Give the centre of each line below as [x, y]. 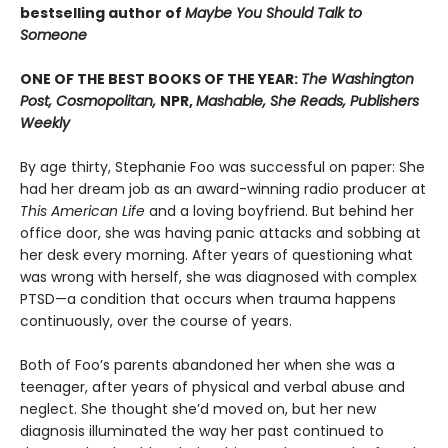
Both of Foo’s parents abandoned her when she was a [207, 365]
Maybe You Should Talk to [273, 13]
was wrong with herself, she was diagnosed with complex [218, 277]
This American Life [84, 211]
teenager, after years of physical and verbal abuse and [212, 387]
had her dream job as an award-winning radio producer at [223, 189]
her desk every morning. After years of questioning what [216, 255]
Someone [53, 35]
